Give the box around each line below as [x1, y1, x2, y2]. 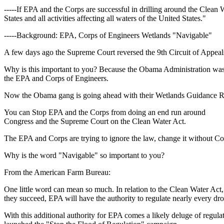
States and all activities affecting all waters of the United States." [4, 14, 206, 22]
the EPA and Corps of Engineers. [4, 74, 108, 82]
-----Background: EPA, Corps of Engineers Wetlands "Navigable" [4, 31, 212, 39]
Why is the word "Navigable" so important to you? [4, 151, 164, 159]
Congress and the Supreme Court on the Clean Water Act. [4, 117, 186, 125]
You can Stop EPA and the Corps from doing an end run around [4, 108, 205, 116]
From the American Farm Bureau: [4, 168, 110, 176]
